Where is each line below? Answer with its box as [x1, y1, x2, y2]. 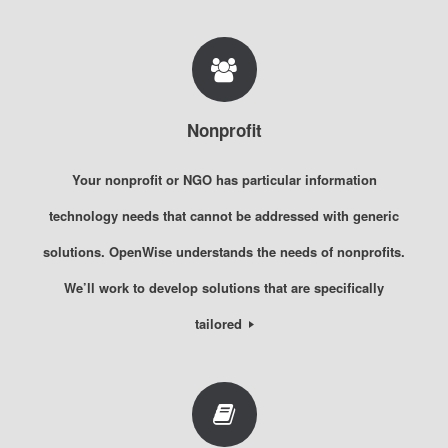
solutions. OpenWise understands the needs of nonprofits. [43, 241, 405, 261]
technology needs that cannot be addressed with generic [49, 205, 399, 225]
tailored [194, 313, 246, 333]
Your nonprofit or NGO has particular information [71, 169, 377, 189]
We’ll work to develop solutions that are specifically [64, 277, 384, 297]
